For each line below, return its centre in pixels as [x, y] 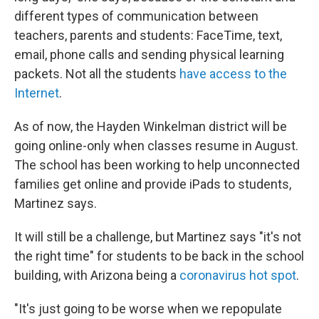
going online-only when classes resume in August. [156, 146]
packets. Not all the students [97, 74]
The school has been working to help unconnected [157, 165]
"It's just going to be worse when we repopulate [148, 309]
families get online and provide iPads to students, [153, 184]
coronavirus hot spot [238, 275]
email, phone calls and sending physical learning [149, 54]
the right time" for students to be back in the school [159, 256]
